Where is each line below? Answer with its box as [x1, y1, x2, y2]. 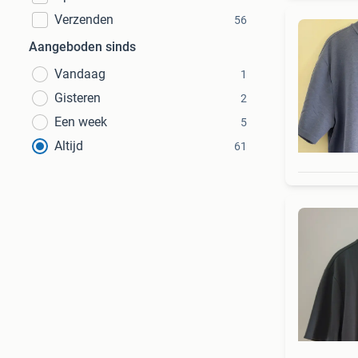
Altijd [54, 138, 83, 153]
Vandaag [54, 66, 105, 82]
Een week [54, 114, 107, 129]
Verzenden [54, 12, 113, 27]
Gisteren [54, 90, 101, 105]
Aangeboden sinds [29, 39, 136, 54]
